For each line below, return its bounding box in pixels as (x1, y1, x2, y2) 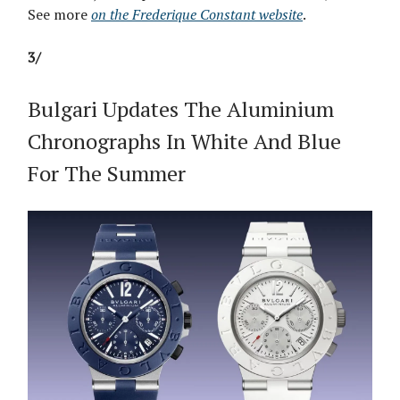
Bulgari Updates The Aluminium (28, 95, 334, 124)
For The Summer (28, 159, 186, 188)
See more (28, 4, 91, 25)
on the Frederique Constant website (91, 4, 303, 25)
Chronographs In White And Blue (28, 127, 341, 156)
